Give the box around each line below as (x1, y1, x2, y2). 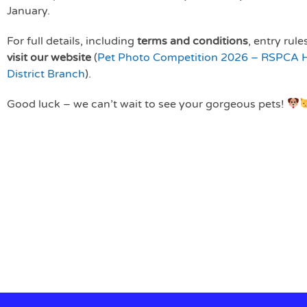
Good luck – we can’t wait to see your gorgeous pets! (7, 97, 287, 111)
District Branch (7, 66, 85, 81)
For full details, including (7, 34, 137, 48)
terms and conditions (137, 34, 248, 48)
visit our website (7, 50, 91, 64)
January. (7, 3, 50, 18)
